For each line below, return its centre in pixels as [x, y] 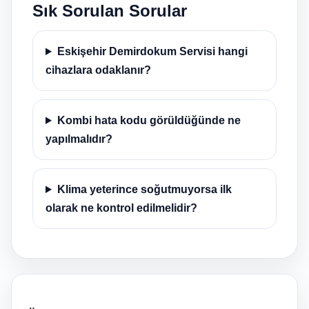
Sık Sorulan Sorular [110, 11]
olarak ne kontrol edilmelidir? [121, 208]
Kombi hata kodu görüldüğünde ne [149, 120]
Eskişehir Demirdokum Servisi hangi [152, 51]
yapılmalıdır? [79, 139]
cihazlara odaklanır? [98, 70]
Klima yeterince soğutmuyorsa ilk [144, 189]
